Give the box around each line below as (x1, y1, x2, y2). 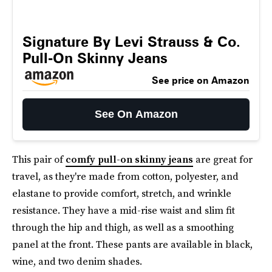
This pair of (12, 152, 66, 166)
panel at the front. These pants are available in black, (12, 237, 253, 251)
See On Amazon (94, 108, 178, 120)
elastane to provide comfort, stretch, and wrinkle (12, 186, 231, 200)
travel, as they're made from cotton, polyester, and (12, 169, 239, 183)
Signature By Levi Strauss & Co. (22, 33, 240, 50)
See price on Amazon (152, 75, 250, 86)
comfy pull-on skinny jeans (66, 152, 193, 166)
